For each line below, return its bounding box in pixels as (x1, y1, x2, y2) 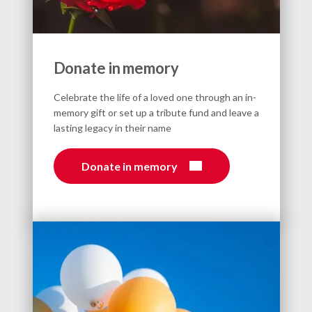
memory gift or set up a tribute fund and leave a (53, 106, 259, 118)
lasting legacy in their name (53, 121, 171, 134)
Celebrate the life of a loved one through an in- (53, 91, 256, 103)
